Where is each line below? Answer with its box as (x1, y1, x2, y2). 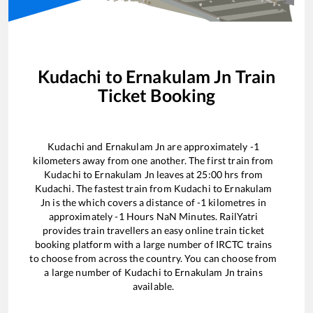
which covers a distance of (78, 196, 197, 209)
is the (50, 196, 79, 209)
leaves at (154, 168, 197, 181)
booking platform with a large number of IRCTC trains (34, 238, 272, 251)
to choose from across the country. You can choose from (29, 252, 277, 265)
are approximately (165, 140, 250, 153)
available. (132, 280, 175, 293)
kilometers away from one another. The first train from (33, 154, 274, 167)
